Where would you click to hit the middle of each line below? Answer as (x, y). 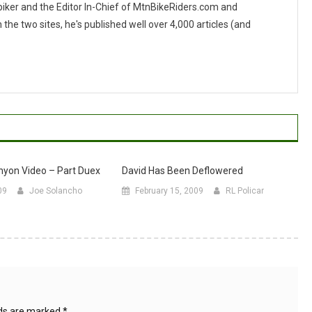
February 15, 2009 (169, 191)
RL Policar (244, 191)
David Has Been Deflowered (182, 171)
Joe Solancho (55, 191)
